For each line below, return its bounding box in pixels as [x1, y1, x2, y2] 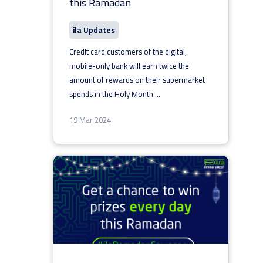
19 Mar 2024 [69, 113, 111, 127]
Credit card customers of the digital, [69, 45, 187, 59]
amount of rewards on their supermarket [69, 73, 205, 87]
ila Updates [72, 23, 115, 37]
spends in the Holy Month [69, 87, 155, 101]
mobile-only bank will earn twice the [69, 59, 189, 73]
